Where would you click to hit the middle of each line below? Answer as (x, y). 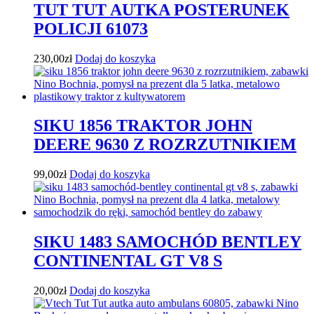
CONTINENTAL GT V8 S (128, 261)
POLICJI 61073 (91, 28)
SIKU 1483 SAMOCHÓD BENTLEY (168, 242)
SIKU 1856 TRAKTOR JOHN (143, 126)
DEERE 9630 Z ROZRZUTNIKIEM (165, 145)
